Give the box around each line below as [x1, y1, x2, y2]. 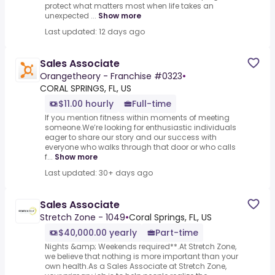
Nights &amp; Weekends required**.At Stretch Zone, [45, 241, 236, 252]
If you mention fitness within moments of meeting [45, 112, 230, 123]
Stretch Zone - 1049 [40, 211, 125, 224]
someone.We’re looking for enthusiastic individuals [45, 122, 236, 133]
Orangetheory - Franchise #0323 [40, 70, 182, 83]
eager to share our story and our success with [45, 132, 217, 143]
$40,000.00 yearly [58, 227, 137, 239]
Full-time [132, 98, 171, 110]
